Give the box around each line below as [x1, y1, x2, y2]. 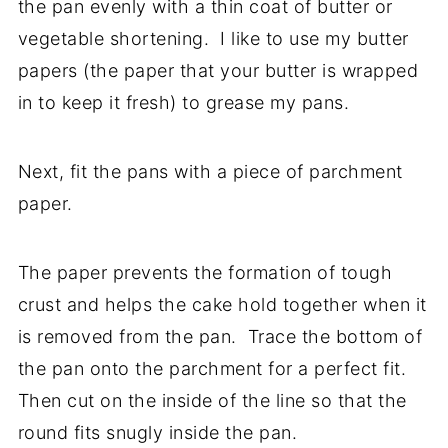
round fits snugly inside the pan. [17, 421, 298, 443]
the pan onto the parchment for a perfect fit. [17, 357, 407, 379]
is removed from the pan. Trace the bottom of [17, 325, 423, 347]
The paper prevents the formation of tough [17, 261, 393, 283]
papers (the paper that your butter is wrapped [17, 59, 419, 81]
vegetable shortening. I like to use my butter [17, 27, 409, 49]
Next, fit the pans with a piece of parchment [17, 160, 403, 182]
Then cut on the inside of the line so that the [17, 389, 407, 411]
